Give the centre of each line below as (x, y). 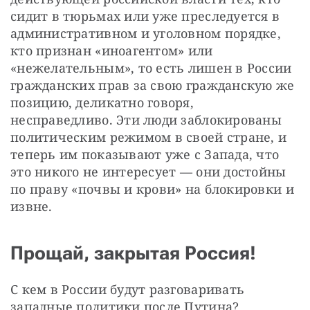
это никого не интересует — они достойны (148, 172)
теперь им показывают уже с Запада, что (145, 155)
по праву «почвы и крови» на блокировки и (152, 189)
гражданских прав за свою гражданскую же (153, 85)
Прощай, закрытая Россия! (133, 254)
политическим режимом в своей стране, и (149, 137)
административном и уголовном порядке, (146, 34)
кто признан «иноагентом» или (112, 51)
